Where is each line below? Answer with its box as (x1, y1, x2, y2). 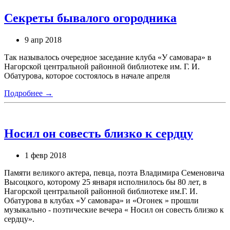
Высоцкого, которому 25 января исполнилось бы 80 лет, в (4, 177, 207, 186)
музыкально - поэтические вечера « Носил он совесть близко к (4, 205, 224, 214)
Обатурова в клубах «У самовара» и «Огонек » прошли (4, 196, 199, 205)
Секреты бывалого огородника (4, 11, 177, 25)
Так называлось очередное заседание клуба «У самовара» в (4, 52, 212, 62)
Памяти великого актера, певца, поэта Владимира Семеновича (4, 168, 224, 177)
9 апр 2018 (25, 35, 62, 44)
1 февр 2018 (25, 150, 66, 160)
